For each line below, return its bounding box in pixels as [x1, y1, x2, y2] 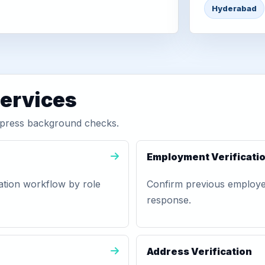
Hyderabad [211, 4, 257, 13]
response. [147, 194, 191, 206]
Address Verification [147, 245, 252, 257]
